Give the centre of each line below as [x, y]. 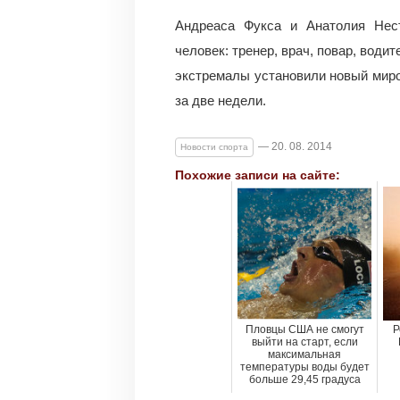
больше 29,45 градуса [304, 379]
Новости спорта [214, 147]
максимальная [304, 354]
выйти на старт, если [304, 342]
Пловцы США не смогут [304, 329]
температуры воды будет [304, 367]
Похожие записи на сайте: [258, 175]
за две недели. [221, 100]
